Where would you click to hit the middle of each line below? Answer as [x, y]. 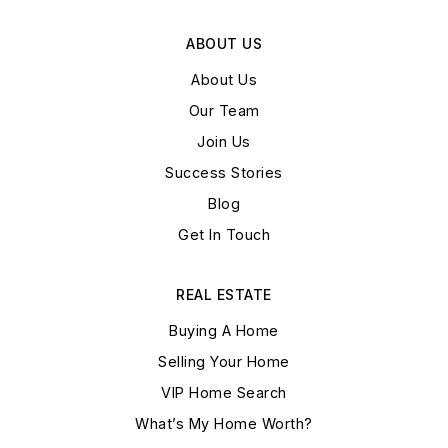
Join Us [224, 142]
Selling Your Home [224, 362]
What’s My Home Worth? [224, 424]
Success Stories [224, 173]
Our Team [224, 111]
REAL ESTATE [224, 295]
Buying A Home [224, 331]
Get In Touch [224, 235]
